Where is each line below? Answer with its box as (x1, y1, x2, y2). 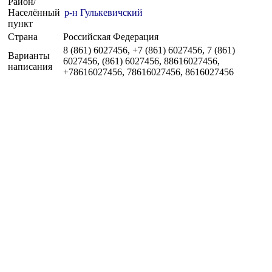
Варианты (8, 50, 50, 61)
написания (8, 61, 52, 72)
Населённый (8, 7, 60, 18)
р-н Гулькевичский (64, 7, 143, 18)
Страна (8, 31, 38, 42)
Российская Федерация (63, 31, 158, 42)
